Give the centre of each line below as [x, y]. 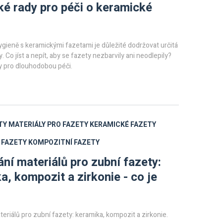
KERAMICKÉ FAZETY [123, 125]
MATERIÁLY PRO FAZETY [48, 125]
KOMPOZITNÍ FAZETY [64, 142]
